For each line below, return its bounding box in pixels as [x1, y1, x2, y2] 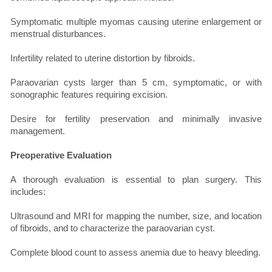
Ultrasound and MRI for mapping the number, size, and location [10, 211, 262, 222]
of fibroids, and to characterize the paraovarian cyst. [10, 223, 215, 234]
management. [10, 126, 65, 137]
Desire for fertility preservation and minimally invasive [10, 114, 262, 124]
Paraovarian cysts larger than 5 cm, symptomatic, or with [10, 77, 262, 88]
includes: [10, 186, 46, 197]
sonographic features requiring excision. [10, 89, 168, 100]
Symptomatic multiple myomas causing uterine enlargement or [10, 16, 262, 27]
